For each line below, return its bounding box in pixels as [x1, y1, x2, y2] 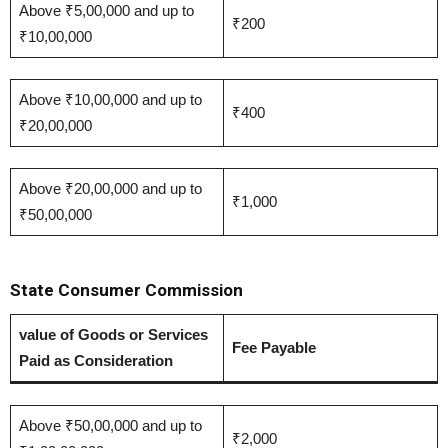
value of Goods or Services [18, 326, 208, 343]
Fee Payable [231, 339, 316, 356]
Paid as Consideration [18, 352, 173, 369]
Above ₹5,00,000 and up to [18, 2, 194, 19]
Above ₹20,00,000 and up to [18, 180, 202, 197]
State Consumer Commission [10, 280, 243, 300]
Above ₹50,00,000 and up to [18, 417, 202, 434]
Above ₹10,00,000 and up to [18, 91, 202, 108]
